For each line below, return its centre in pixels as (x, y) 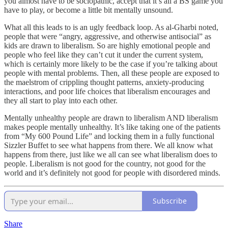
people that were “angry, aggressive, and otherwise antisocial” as (108, 36)
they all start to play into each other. (61, 100)
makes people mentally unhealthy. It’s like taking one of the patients (112, 127)
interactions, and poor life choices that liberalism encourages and (107, 91)
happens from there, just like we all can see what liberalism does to (111, 154)
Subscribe (170, 201)
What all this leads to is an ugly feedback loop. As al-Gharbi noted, (111, 27)
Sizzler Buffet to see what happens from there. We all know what (108, 145)
